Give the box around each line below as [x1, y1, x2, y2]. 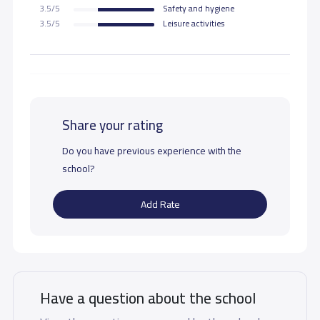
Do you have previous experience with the [61, 141, 241, 161]
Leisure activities [163, 16, 225, 32]
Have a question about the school [39, 283, 256, 312]
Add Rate [140, 194, 180, 214]
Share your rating [61, 111, 163, 138]
